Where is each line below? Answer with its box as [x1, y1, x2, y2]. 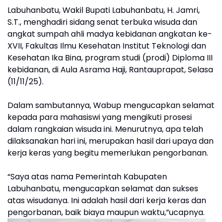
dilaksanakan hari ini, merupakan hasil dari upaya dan [7, 135, 214, 147]
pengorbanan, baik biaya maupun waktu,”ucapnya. [7, 206, 205, 218]
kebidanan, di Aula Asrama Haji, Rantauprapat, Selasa [7, 63, 213, 75]
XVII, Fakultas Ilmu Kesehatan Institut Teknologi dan [7, 40, 206, 52]
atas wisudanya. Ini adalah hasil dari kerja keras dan [7, 194, 206, 206]
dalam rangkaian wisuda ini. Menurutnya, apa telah [7, 123, 203, 135]
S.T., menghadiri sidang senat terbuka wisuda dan [7, 16, 197, 28]
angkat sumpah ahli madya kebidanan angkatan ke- [7, 28, 212, 40]
